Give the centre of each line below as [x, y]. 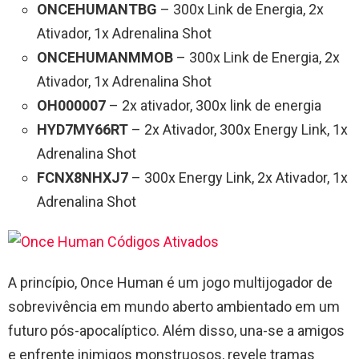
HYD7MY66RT [83, 130]
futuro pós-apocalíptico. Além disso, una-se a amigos [176, 331]
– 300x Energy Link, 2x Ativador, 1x [238, 178]
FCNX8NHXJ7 [83, 178]
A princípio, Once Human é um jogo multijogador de [170, 283]
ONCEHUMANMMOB [105, 58]
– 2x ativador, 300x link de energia [214, 106]
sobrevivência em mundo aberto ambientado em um [174, 307]
